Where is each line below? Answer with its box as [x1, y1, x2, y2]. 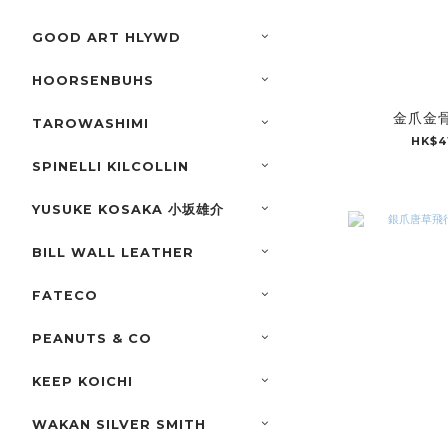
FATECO [32, 288, 98, 304]
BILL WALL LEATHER [32, 245, 194, 261]
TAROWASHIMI [32, 116, 149, 132]
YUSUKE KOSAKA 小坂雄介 [32, 202, 224, 218]
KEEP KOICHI [32, 374, 133, 390]
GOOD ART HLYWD [32, 30, 181, 46]
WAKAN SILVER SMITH [32, 417, 206, 433]
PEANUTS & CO [32, 331, 152, 347]
